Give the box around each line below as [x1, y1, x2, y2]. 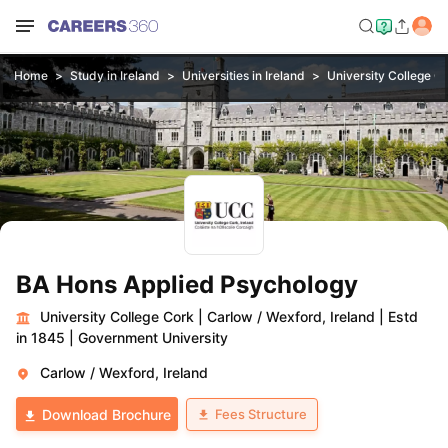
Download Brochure [42, 406, 171, 423]
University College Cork [40, 308, 194, 325]
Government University [78, 329, 228, 346]
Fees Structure [215, 405, 307, 422]
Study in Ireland [69, 68, 160, 83]
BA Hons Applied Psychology [16, 270, 358, 299]
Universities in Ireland [181, 68, 305, 83]
